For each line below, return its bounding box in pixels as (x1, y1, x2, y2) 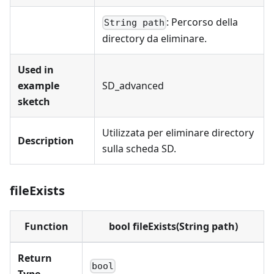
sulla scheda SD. (102, 142, 176, 155)
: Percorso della (166, 15, 239, 29)
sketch (18, 95, 50, 108)
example (18, 79, 59, 92)
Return (18, 251, 52, 265)
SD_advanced (102, 79, 164, 92)
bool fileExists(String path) (108, 220, 238, 233)
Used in (18, 63, 54, 76)
